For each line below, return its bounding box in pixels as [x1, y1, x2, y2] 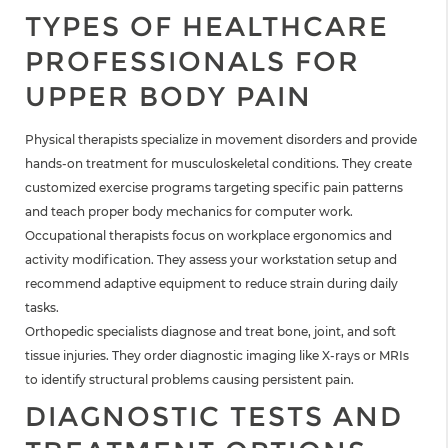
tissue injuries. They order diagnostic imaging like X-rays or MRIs [25, 347, 409, 363]
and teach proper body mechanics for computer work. [25, 203, 353, 219]
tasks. [25, 299, 59, 315]
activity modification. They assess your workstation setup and [25, 251, 397, 267]
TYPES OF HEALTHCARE [25, 10, 389, 44]
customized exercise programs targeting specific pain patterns [25, 179, 403, 195]
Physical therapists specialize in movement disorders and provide [25, 131, 417, 147]
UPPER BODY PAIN [25, 80, 312, 114]
